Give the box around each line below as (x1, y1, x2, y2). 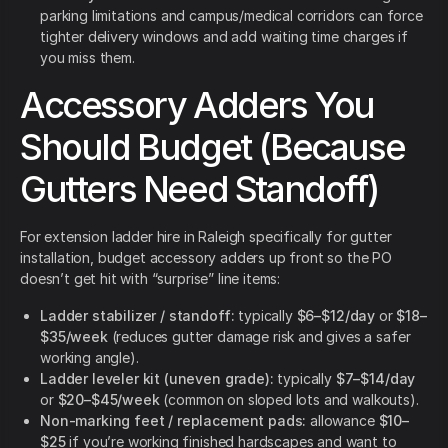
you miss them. (40, 49, 135, 67)
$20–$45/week (57, 391, 160, 409)
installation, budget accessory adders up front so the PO (20, 249, 393, 267)
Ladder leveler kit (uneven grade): (40, 370, 274, 388)
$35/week (40, 328, 108, 346)
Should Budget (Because (20, 125, 405, 170)
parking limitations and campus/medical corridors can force (40, 7, 423, 25)
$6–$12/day (296, 307, 376, 325)
